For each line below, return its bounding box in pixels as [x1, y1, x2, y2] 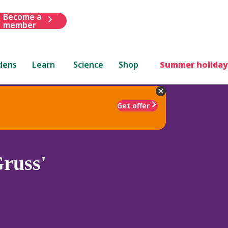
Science [73, 59, 104, 70]
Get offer [117, 100, 150, 110]
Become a [3, 11, 42, 22]
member [3, 19, 36, 31]
